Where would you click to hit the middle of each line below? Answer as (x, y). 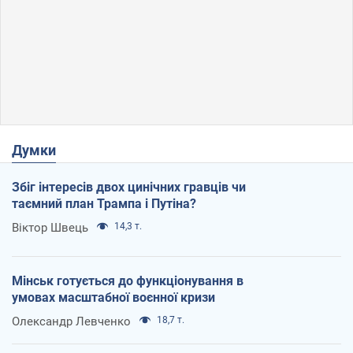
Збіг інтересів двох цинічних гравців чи (129, 188)
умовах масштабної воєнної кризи (113, 298)
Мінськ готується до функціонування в (128, 281)
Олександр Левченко (71, 322)
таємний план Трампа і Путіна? (104, 204)
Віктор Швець (50, 228)
